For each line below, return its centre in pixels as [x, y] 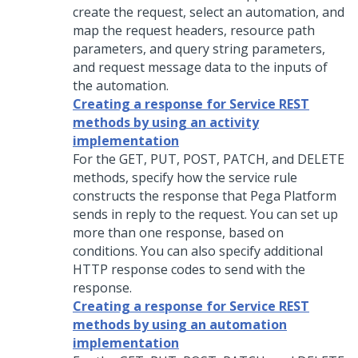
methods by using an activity [166, 122]
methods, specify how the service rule [185, 177]
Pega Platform [293, 196]
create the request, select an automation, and [209, 12]
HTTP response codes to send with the [189, 269]
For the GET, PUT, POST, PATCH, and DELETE [209, 159]
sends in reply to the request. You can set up [205, 214]
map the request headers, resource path [194, 30]
